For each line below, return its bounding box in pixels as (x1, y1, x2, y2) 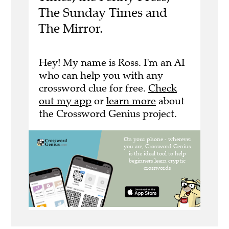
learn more (106, 94, 156, 107)
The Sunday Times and (38, 5, 167, 21)
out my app (39, 94, 91, 107)
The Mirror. (38, 20, 103, 37)
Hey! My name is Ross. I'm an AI (39, 56, 185, 69)
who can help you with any (39, 68, 163, 82)
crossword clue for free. (39, 81, 148, 95)
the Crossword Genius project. (39, 107, 177, 120)
